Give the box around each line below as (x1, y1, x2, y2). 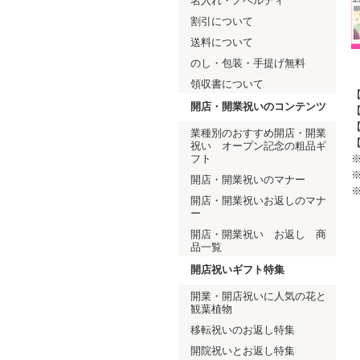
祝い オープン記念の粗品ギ (190, 140, 326, 152)
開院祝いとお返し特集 (190, 345, 295, 357)
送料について (190, 36, 253, 48)
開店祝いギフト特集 (190, 264, 284, 276)
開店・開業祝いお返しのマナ (190, 194, 326, 207)
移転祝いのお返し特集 (190, 324, 295, 336)
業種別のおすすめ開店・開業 (190, 127, 326, 139)
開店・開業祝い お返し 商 (190, 228, 326, 240)
